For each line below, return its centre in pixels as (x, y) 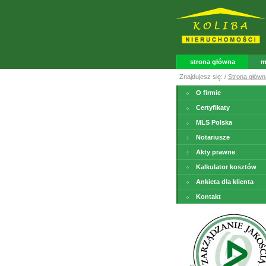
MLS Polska (214, 122)
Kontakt (208, 197)
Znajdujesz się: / (204, 77)
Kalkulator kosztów (226, 167)
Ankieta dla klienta (225, 182)
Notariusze (213, 137)
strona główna (212, 62)
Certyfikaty (213, 107)
